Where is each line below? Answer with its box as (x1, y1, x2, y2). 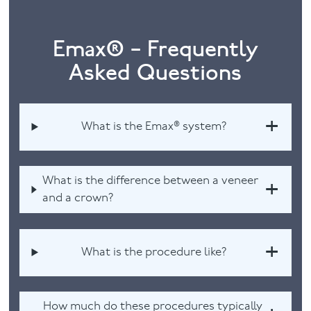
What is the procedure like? (81, 246, 227, 259)
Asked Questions (69, 58, 242, 86)
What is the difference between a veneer (42, 175, 259, 187)
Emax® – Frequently (52, 35, 258, 62)
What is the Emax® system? (81, 121, 227, 133)
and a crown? (42, 192, 114, 205)
